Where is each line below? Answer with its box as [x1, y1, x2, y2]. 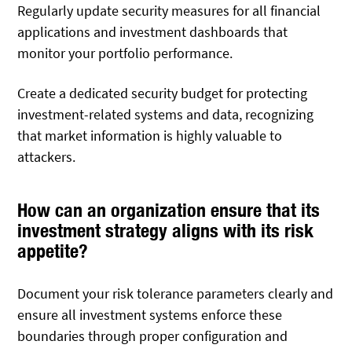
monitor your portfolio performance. [17, 44, 233, 63]
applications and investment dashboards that [17, 23, 288, 42]
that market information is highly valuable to [17, 126, 283, 145]
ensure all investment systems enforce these [17, 306, 283, 324]
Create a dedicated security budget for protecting [17, 83, 308, 102]
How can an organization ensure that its [17, 198, 321, 221]
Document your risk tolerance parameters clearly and [17, 284, 334, 303]
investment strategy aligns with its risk [17, 218, 314, 241]
